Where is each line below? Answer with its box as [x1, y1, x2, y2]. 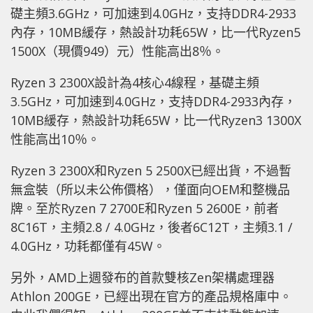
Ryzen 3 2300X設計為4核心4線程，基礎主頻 [10, 74, 259, 92]
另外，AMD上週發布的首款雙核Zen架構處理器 [10, 269, 275, 286]
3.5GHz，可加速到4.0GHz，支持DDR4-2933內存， [10, 93, 296, 110]
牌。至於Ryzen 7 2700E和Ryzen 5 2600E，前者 [10, 200, 279, 217]
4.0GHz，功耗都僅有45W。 [10, 238, 166, 255]
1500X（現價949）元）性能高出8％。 [10, 43, 224, 60]
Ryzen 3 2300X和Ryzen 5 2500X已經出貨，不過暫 [10, 162, 291, 180]
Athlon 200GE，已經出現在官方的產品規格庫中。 [10, 288, 292, 305]
